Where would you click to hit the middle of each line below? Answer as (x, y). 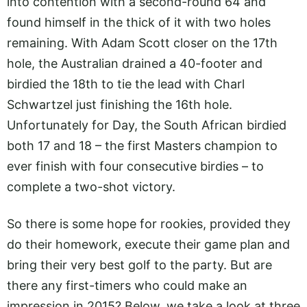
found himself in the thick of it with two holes (139, 22)
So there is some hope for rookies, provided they (149, 223)
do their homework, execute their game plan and (148, 244)
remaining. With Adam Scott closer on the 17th (142, 42)
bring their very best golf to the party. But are (139, 265)
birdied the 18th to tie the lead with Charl (126, 84)
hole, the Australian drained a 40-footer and (135, 63)
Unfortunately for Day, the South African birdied (147, 125)
